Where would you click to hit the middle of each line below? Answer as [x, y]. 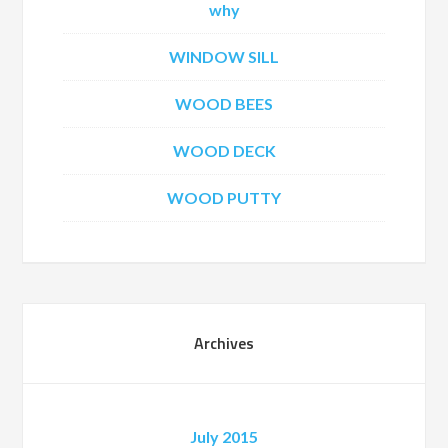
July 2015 [224, 436]
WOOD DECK [224, 150]
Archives [224, 343]
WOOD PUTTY [224, 197]
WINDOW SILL [224, 56]
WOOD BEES [224, 103]
